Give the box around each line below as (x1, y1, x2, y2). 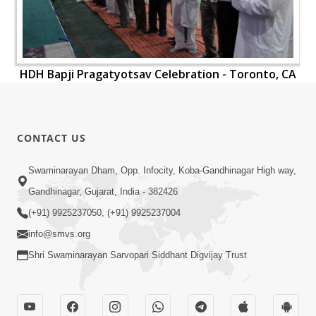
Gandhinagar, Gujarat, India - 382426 (28, 186, 178, 197)
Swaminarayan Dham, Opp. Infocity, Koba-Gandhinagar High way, (28, 164, 296, 176)
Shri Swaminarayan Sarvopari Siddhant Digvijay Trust (28, 249, 247, 260)
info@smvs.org (28, 228, 90, 239)
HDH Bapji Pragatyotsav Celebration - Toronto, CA (20, 66, 296, 83)
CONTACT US (17, 131, 86, 145)
